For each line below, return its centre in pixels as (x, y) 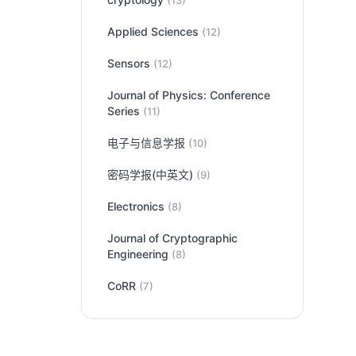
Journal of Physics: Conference (189, 95)
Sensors (130, 63)
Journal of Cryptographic (172, 238)
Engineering (139, 254)
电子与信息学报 (148, 143)
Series (125, 111)
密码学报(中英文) (152, 174)
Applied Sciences (155, 31)
